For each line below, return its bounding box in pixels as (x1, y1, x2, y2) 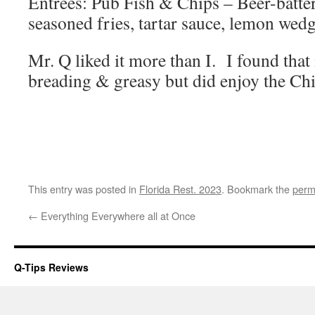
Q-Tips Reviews (14, 260, 89, 274)
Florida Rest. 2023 (139, 181, 221, 196)
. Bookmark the (221, 181, 292, 196)
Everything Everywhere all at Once (38, 208, 195, 223)
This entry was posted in (28, 181, 139, 196)
